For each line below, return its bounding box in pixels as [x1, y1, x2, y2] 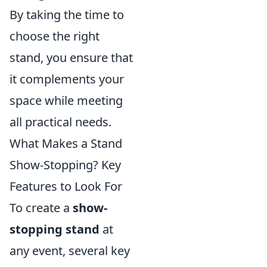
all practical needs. [10, 113, 111, 130]
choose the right [10, 27, 100, 44]
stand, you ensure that [10, 49, 133, 66]
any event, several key [10, 242, 130, 259]
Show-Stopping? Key [10, 156, 121, 173]
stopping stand [10, 221, 100, 237]
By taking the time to [10, 6, 124, 23]
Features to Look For [10, 178, 122, 194]
